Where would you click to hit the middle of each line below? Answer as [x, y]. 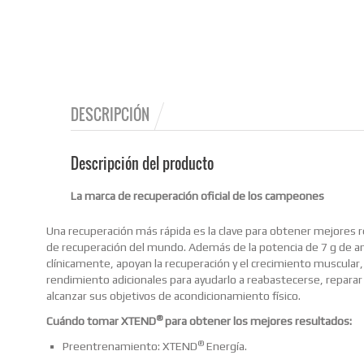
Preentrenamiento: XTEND [130, 346]
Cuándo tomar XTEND [101, 321]
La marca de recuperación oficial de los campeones [197, 196]
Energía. [225, 346]
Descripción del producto [142, 164]
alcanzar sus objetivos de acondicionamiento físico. [173, 295]
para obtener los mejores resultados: [257, 321]
